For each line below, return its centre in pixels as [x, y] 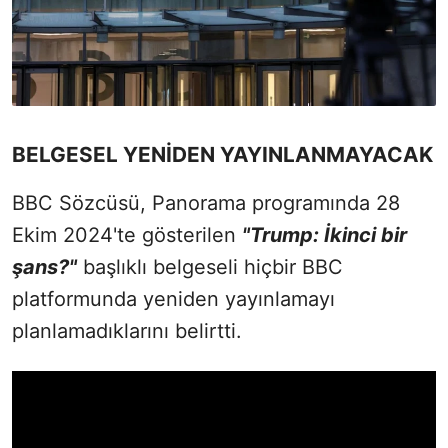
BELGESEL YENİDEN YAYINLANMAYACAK [222, 155]
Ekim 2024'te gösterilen [127, 235]
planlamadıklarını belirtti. [127, 331]
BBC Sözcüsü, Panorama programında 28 [206, 203]
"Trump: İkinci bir [324, 235]
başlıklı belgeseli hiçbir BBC [210, 267]
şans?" [44, 267]
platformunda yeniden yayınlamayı [173, 299]
